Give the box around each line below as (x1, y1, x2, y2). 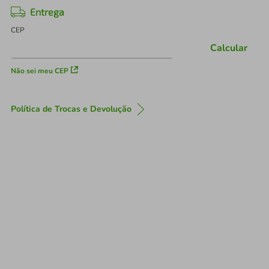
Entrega (30, 6, 64, 17)
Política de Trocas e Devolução (11, 103, 131, 115)
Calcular (210, 41, 247, 55)
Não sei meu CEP (11, 66, 68, 76)
